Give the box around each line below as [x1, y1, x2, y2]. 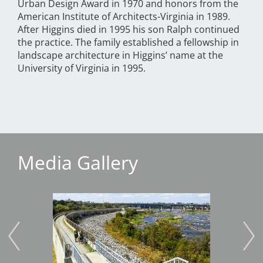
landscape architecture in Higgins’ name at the [18, 49, 223, 62]
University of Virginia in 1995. [18, 62, 146, 75]
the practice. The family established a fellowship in [18, 36, 239, 49]
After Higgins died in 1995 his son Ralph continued [18, 23, 240, 36]
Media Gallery [18, 150, 138, 176]
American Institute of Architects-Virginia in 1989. [18, 10, 230, 23]
